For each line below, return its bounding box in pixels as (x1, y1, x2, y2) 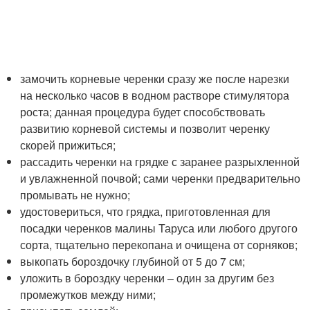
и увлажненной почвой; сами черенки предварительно (20, 170, 301, 186)
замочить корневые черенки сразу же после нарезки (20, 71, 290, 86)
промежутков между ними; (20, 286, 156, 302)
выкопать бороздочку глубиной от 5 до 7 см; (20, 253, 246, 269)
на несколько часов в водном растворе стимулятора (20, 87, 290, 103)
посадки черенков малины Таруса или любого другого (20, 220, 298, 236)
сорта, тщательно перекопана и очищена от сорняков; (20, 237, 298, 253)
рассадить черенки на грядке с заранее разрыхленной (20, 154, 300, 170)
